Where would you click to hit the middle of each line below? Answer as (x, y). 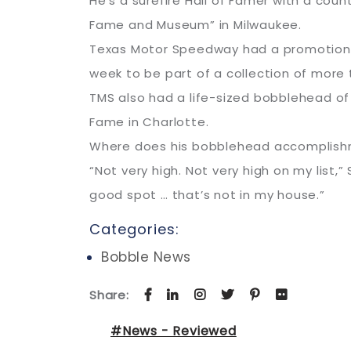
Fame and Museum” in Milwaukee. (196, 25)
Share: (111, 295)
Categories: (134, 229)
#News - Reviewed (174, 331)
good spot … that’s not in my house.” (207, 195)
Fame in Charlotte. (149, 122)
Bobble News (146, 257)
